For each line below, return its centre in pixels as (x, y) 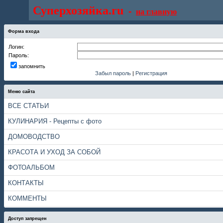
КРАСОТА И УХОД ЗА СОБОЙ (54, 152)
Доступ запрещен (27, 218)
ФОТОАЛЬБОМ (31, 168)
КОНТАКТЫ (26, 183)
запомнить (32, 66)
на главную (156, 12)
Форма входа (24, 31)
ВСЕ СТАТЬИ (28, 106)
